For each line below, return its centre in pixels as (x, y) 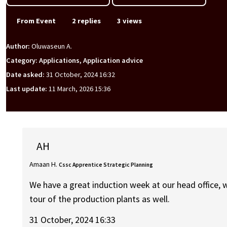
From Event (35, 21)
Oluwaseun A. (52, 46)
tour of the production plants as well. (100, 199)
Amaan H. (44, 164)
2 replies (86, 21)
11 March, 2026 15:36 (80, 89)
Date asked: (26, 75)
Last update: (27, 89)
